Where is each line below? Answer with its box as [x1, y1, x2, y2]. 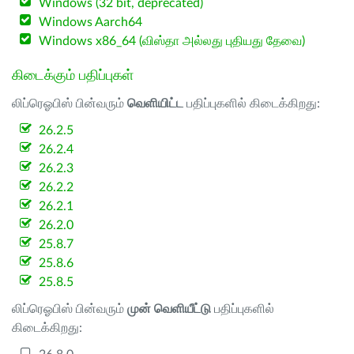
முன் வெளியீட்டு [127, 303, 211, 315]
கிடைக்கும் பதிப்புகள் [12, 69, 134, 83]
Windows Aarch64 [39, 16, 143, 28]
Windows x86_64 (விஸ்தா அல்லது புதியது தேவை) [39, 35, 306, 47]
